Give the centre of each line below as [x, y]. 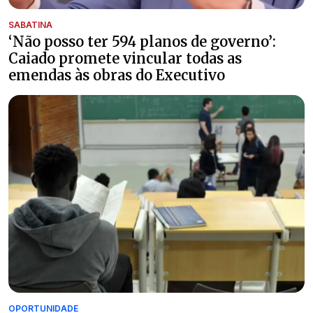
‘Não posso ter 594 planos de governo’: [142, 42]
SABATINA [30, 25]
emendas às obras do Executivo [117, 75]
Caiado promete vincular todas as [125, 59]
